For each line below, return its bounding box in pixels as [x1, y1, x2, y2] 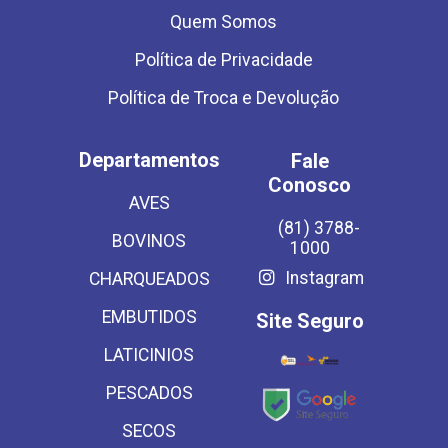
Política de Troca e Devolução [108, 88, 340, 108]
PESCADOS [105, 383, 193, 403]
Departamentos [78, 148, 220, 172]
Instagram [280, 268, 364, 288]
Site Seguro [255, 309, 364, 333]
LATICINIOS [104, 345, 194, 365]
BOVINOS [112, 231, 186, 251]
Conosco [268, 173, 351, 197]
